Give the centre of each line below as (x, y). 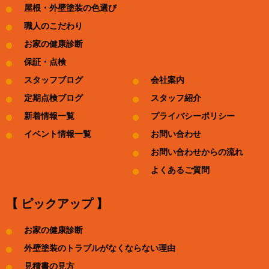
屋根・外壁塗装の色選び (70, 8)
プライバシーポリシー (193, 116)
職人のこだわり (53, 26)
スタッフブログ (53, 80)
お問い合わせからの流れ (197, 153)
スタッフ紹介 (176, 98)
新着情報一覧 (49, 116)
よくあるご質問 (180, 171)
